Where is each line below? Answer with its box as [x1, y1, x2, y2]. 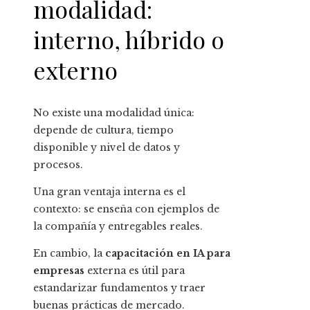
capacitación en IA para [105, 247, 230, 260]
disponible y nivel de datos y [33, 141, 180, 154]
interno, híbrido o [33, 23, 224, 55]
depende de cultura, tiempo [33, 124, 174, 137]
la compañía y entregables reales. [33, 220, 203, 233]
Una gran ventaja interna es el [33, 185, 185, 199]
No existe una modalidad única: [33, 107, 194, 120]
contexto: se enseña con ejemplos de [33, 203, 219, 216]
